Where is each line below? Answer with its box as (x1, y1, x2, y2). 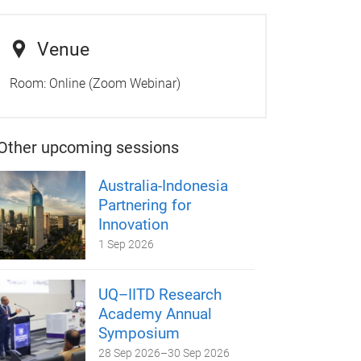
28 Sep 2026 (98, 346, 161, 359)
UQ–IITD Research (98, 284, 222, 304)
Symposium (98, 323, 180, 342)
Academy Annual (98, 304, 213, 323)
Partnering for (98, 195, 192, 214)
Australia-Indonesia (98, 176, 229, 195)
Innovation (98, 214, 169, 234)
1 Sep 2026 (98, 237, 155, 251)
